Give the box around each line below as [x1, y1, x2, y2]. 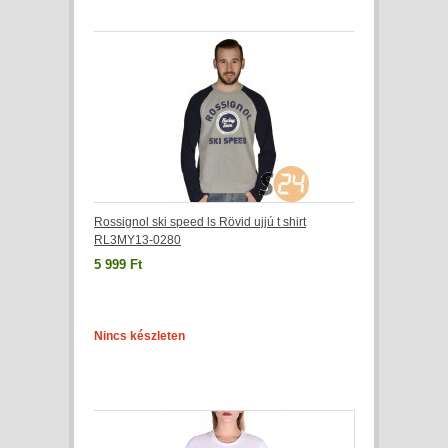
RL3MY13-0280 [94, 233, 181, 247]
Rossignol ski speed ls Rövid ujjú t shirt [94, 215, 306, 229]
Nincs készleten [94, 329, 185, 343]
